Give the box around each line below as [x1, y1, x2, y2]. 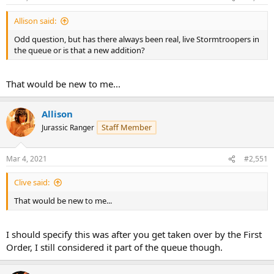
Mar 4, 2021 [6, 154, 47, 165]
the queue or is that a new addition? [14, 45, 145, 56]
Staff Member [102, 121, 152, 133]
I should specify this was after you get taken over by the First [6, 228, 262, 240]
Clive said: [14, 177, 50, 188]
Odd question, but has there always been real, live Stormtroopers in [14, 34, 259, 45]
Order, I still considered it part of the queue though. [6, 240, 223, 253]
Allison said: [14, 15, 56, 27]
